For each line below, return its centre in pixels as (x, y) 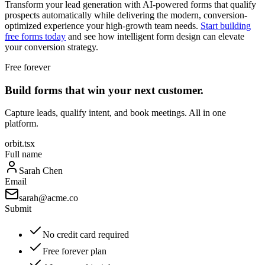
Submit (18, 209)
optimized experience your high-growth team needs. (103, 26)
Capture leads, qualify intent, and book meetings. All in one (115, 113)
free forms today (35, 36)
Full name (23, 154)
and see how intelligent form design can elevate (155, 36)
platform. (22, 124)
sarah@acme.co (49, 198)
